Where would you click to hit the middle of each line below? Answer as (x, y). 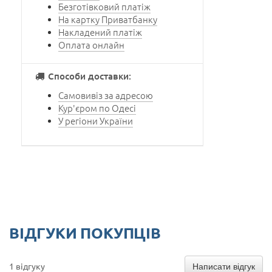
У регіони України (96, 120)
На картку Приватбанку (108, 19)
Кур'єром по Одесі (97, 107)
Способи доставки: (89, 76)
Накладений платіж (100, 32)
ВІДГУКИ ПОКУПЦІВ (85, 232)
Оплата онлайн (91, 44)
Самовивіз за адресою (106, 95)
